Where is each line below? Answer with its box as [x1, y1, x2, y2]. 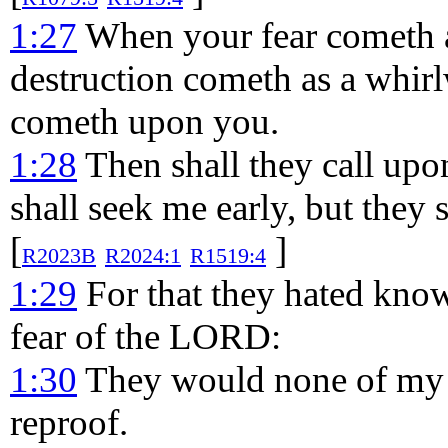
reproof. [10, 402, 128, 443]
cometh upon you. [10, 101, 279, 142]
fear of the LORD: [10, 316, 281, 357]
